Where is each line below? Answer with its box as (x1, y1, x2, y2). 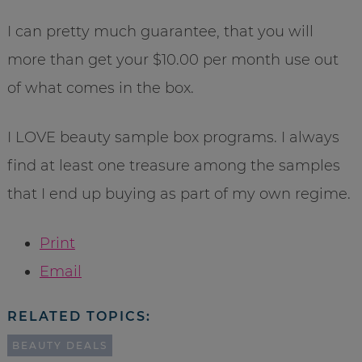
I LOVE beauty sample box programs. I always (6, 128, 339, 146)
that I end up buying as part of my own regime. (6, 184, 351, 203)
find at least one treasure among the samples (6, 156, 340, 175)
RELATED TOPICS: (6, 308, 151, 324)
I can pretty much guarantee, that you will (6, 22, 314, 40)
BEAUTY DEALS (11, 339, 107, 351)
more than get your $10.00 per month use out (6, 50, 339, 69)
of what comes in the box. (6, 78, 194, 97)
